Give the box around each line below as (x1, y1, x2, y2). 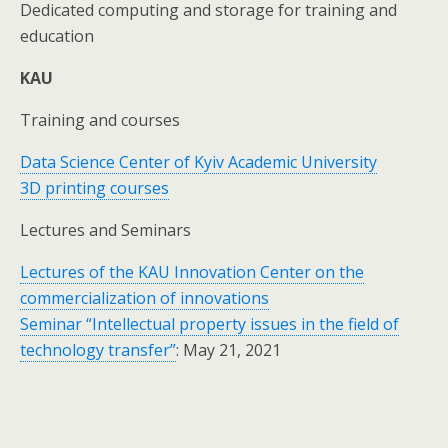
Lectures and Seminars (20, 218, 191, 241)
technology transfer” (20, 338, 176, 361)
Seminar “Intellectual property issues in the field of (20, 312, 399, 335)
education (20, 24, 94, 47)
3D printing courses (20, 176, 169, 199)
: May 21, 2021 (176, 338, 281, 361)
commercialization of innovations (20, 286, 269, 309)
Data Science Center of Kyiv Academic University (20, 150, 377, 173)
